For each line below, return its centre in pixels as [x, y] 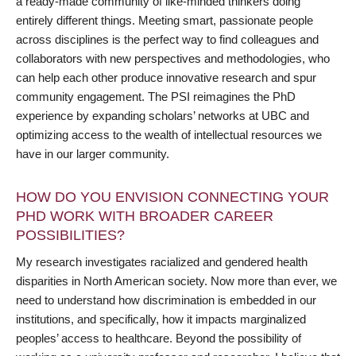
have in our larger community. [93, 153]
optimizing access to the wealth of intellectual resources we [169, 134]
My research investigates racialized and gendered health [162, 261]
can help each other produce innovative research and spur [166, 77]
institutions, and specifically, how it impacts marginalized [161, 319]
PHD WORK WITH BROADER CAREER [145, 216]
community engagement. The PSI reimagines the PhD [156, 96]
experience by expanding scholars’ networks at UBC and [163, 115]
